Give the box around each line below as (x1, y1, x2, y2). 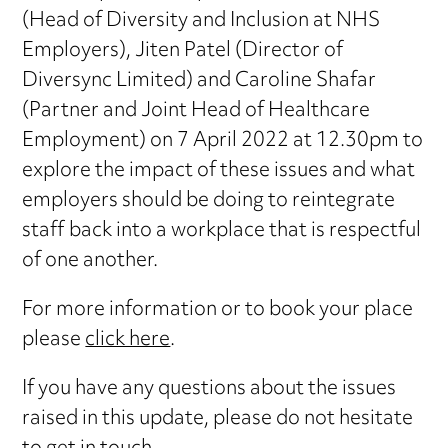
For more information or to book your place (22, 290, 414, 332)
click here (85, 320, 171, 362)
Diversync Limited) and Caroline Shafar (22, 61, 377, 103)
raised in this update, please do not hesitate (22, 399, 414, 441)
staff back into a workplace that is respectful (22, 211, 422, 253)
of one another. (22, 241, 159, 283)
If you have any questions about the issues (22, 369, 397, 411)
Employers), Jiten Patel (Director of (22, 31, 344, 73)
